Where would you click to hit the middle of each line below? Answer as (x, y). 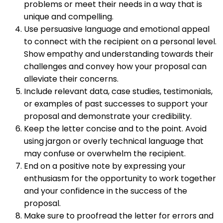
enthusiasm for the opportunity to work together (120, 178)
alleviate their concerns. (71, 79)
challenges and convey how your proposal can (115, 66)
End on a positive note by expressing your (105, 166)
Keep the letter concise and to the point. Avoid (115, 128)
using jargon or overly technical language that (114, 141)
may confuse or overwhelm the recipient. (105, 153)
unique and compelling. (69, 16)
